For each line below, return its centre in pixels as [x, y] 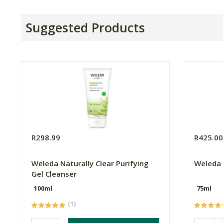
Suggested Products [85, 28]
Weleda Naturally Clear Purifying [90, 164]
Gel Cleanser [54, 174]
